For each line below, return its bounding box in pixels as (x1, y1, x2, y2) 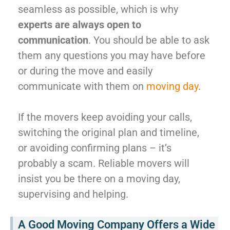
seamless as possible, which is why (18, 3, 178, 15)
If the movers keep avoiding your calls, (18, 110, 192, 123)
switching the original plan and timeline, (18, 126, 199, 139)
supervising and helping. (18, 187, 128, 200)
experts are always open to (18, 18, 141, 31)
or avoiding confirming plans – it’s (18, 141, 171, 154)
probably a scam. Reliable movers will (18, 157, 189, 169)
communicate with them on (18, 80, 146, 92)
